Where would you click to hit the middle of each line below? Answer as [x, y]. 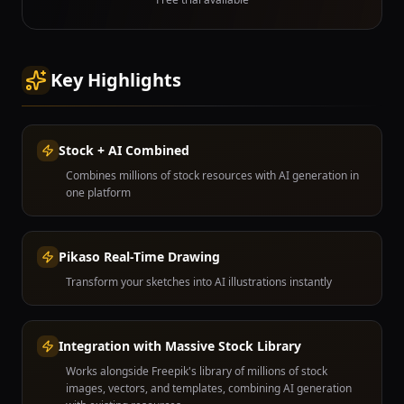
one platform [98, 193]
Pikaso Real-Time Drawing [139, 257]
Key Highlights [116, 80]
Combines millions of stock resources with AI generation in [212, 175]
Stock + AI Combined [124, 150]
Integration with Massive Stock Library [180, 346]
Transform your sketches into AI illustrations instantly [199, 282]
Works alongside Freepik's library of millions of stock [197, 371]
